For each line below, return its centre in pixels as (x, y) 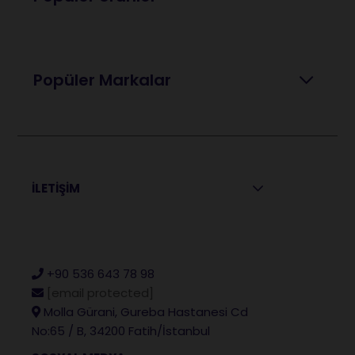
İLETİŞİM (56, 188)
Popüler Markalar (103, 80)
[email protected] (101, 292)
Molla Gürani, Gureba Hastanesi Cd (146, 311)
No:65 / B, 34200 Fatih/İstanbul (121, 330)
